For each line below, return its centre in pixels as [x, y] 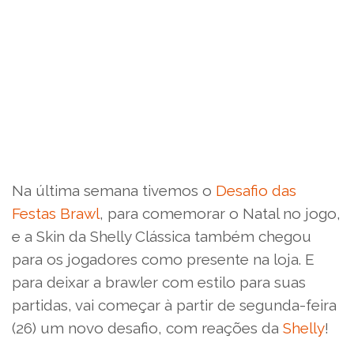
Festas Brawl [56, 214]
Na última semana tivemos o [114, 191]
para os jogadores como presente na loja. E [163, 260]
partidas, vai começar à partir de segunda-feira [174, 305]
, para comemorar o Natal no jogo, [220, 214]
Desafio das [256, 191]
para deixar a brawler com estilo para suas [159, 282]
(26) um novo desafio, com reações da [147, 328]
